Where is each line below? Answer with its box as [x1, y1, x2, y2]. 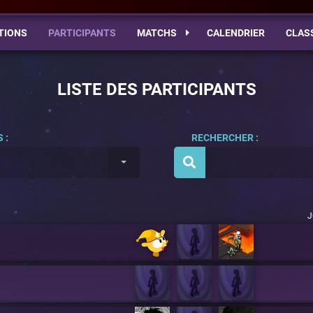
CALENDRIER [206, 27, 265, 38]
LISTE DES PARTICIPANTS [57, 80, 256, 99]
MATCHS [136, 27, 179, 38]
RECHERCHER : [191, 131, 259, 143]
